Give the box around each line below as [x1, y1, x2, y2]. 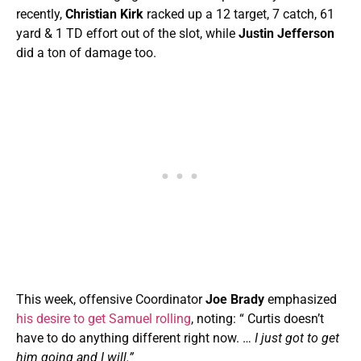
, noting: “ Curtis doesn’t [191, 310, 324, 326]
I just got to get [251, 330, 339, 346]
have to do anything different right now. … [16, 330, 251, 346]
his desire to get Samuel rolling [16, 310, 191, 326]
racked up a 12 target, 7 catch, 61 [147, 6, 334, 22]
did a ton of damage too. [16, 44, 156, 60]
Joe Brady [205, 291, 268, 307]
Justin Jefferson [239, 25, 334, 41]
